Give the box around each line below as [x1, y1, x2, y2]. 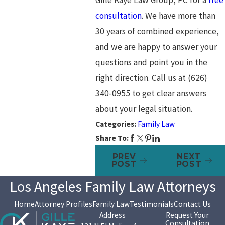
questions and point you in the [95, 56, 207, 68]
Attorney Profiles [35, 199, 92, 209]
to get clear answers [130, 87, 206, 99]
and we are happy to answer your [95, 41, 217, 52]
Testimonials [130, 199, 174, 209]
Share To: [95, 133, 129, 143]
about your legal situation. [95, 103, 192, 115]
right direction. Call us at [95, 72, 188, 83]
